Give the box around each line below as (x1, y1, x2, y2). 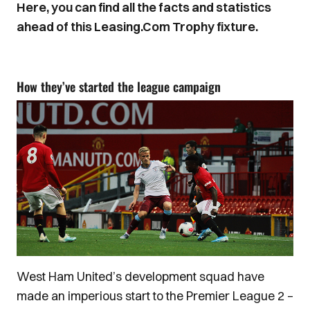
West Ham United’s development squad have (17, 268, 264, 284)
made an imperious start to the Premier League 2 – (17, 287, 293, 304)
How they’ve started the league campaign (17, 77, 221, 95)
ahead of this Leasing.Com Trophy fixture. (17, 19, 258, 35)
